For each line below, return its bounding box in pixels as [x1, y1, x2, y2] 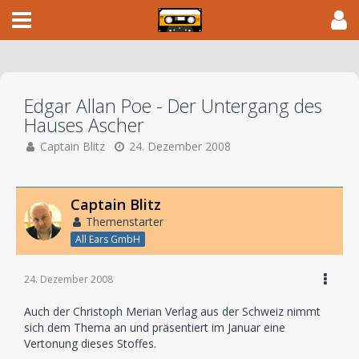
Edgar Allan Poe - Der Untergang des [24, 93, 322, 119]
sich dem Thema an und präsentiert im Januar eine [24, 319, 285, 335]
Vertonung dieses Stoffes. [24, 335, 156, 351]
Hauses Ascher [24, 112, 144, 138]
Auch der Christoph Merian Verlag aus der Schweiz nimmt [24, 303, 321, 319]
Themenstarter [86, 214, 163, 229]
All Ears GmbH [75, 232, 140, 246]
